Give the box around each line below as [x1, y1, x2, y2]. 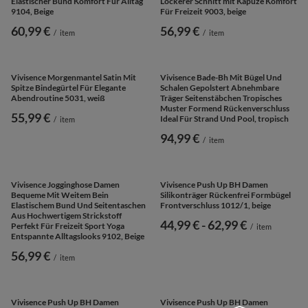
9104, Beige [11, 5, 54, 16]
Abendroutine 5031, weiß [11, 230, 105, 241]
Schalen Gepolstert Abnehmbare [160, 219, 279, 230]
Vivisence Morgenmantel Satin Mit [11, 209, 136, 220]
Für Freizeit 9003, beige [160, 5, 246, 16]
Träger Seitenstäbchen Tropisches [160, 230, 282, 241]
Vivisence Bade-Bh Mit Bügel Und [160, 209, 282, 220]
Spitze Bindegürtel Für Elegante [11, 219, 126, 230]
